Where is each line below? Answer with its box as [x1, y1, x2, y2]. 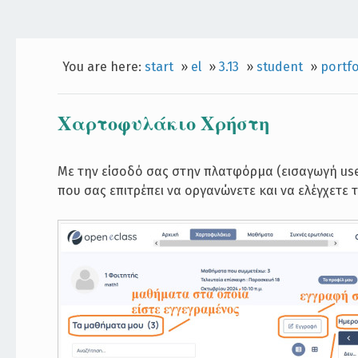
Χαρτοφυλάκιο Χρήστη [58, 109, 270, 137]
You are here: [62, 58, 145, 74]
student [256, 58, 303, 74]
